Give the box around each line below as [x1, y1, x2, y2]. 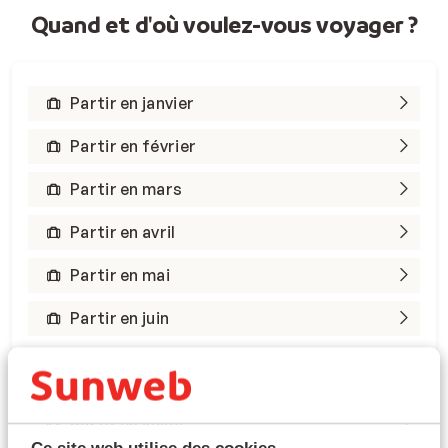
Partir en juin [70, 307, 170, 328]
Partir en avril [70, 221, 176, 242]
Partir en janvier [70, 92, 195, 113]
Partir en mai [70, 264, 170, 285]
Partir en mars [70, 178, 183, 199]
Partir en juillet [70, 414, 186, 435]
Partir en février [70, 135, 197, 156]
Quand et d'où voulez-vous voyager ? [30, 9, 418, 39]
